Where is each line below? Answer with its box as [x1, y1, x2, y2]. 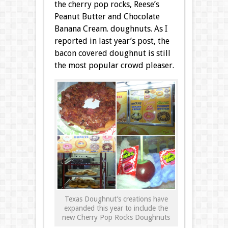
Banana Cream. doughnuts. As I [54, 24, 167, 34]
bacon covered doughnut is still [54, 48, 170, 59]
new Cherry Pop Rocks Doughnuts [62, 213, 170, 222]
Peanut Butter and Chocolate [54, 12, 160, 22]
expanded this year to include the [64, 204, 168, 213]
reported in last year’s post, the [54, 36, 169, 46]
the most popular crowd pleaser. [54, 61, 174, 71]
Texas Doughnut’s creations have [64, 195, 168, 204]
